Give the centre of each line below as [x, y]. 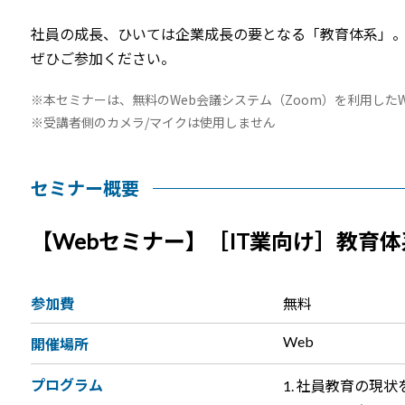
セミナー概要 [85, 188]
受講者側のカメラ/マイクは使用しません [159, 122]
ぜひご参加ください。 [103, 59]
